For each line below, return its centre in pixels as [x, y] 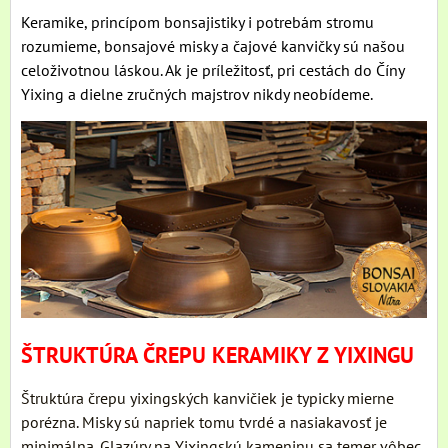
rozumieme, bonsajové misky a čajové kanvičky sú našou [213, 45]
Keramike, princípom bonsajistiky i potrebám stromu [197, 21]
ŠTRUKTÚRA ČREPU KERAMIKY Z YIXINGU [217, 354]
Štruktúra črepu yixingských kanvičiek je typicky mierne [207, 397]
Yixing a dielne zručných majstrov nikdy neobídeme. [197, 93]
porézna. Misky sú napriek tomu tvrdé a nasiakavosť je [204, 421]
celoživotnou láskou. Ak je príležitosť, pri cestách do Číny [212, 69]
